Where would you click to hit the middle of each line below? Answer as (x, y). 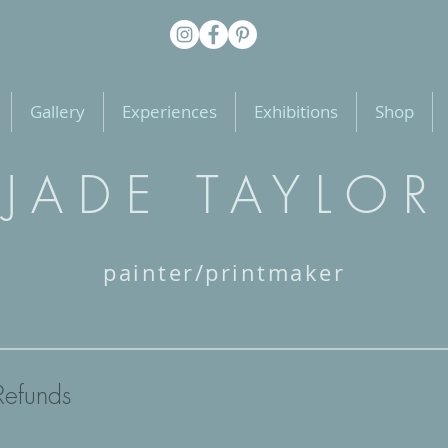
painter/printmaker (224, 273)
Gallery (57, 112)
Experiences (169, 112)
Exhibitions (296, 112)
